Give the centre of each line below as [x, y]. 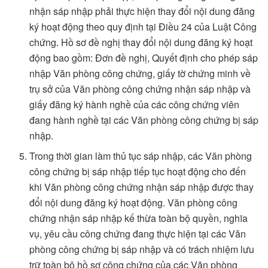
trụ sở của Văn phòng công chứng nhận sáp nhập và [140, 89]
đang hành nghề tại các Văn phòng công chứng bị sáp [144, 120]
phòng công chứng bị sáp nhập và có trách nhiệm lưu [142, 249]
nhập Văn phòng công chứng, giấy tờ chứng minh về [140, 74]
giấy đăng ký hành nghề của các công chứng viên [135, 105]
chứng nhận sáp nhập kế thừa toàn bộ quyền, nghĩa [139, 218]
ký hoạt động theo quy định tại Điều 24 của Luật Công [143, 27]
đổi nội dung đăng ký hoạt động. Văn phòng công [134, 203]
